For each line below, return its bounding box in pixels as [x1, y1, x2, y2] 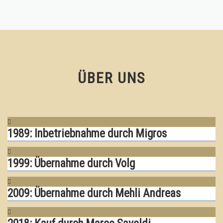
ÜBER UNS [78, 69, 145, 87]
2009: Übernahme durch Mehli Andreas [7, 187, 181, 201]
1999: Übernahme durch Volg [7, 157, 135, 171]
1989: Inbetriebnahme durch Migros [7, 127, 167, 141]
